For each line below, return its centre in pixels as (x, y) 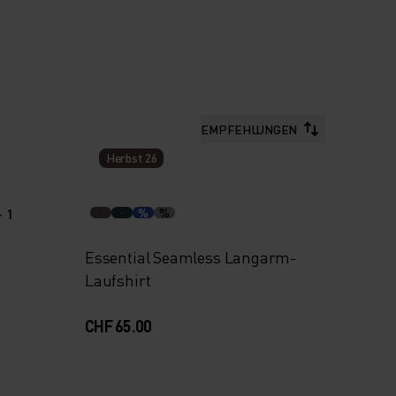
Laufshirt (118, 280)
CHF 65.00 (118, 326)
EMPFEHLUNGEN (249, 129)
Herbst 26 (131, 158)
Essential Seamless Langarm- (190, 257)
